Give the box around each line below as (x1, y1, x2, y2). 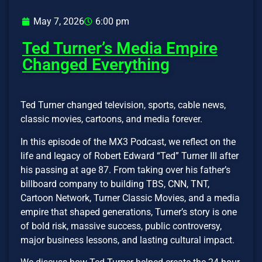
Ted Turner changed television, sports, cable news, (20, 99, 226, 111)
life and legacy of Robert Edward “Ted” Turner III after (20, 150, 239, 161)
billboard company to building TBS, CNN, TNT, (20, 178, 209, 189)
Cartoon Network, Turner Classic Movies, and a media (20, 192, 240, 204)
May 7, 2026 (33, 16, 84, 27)
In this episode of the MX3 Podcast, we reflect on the (20, 136, 236, 147)
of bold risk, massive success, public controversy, (20, 220, 222, 232)
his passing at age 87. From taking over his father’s (20, 164, 230, 175)
